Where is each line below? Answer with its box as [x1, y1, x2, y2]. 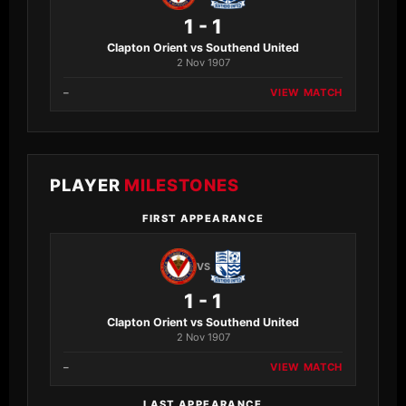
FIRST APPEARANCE [141, 212, 265, 225]
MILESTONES [124, 175, 239, 195]
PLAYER [50, 175, 125, 195]
